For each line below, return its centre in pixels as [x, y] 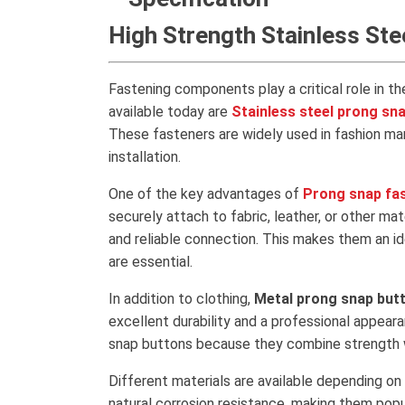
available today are [170, 112]
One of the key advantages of [206, 194]
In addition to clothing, [181, 299]
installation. [145, 157]
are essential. [151, 262]
